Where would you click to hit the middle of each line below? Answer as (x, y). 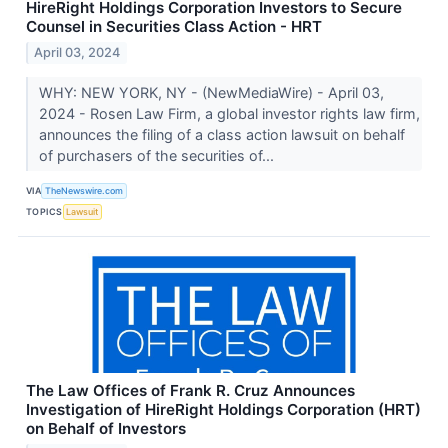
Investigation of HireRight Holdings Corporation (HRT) (223, 409)
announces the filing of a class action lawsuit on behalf (221, 134)
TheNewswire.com (84, 191)
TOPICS (44, 212)
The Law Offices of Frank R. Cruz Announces (190, 390)
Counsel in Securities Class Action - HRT (174, 26)
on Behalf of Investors (106, 428)
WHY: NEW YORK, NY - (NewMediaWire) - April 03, (211, 92)
